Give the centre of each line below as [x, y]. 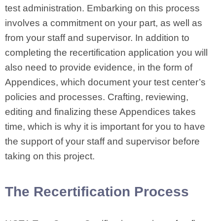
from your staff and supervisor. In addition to [97, 38]
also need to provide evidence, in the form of [99, 67]
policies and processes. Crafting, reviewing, [97, 97]
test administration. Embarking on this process [102, 8]
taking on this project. [50, 156]
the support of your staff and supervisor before [102, 141]
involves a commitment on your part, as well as [104, 23]
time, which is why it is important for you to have [105, 127]
